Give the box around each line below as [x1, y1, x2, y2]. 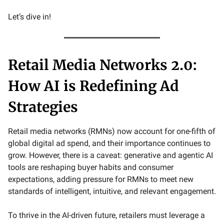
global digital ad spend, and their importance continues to [8, 138, 210, 148]
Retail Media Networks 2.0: [8, 56, 197, 74]
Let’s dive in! [8, 12, 51, 21]
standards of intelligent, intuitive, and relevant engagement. [8, 186, 216, 196]
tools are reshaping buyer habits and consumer [8, 162, 173, 172]
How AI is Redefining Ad [8, 77, 179, 95]
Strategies [8, 98, 78, 116]
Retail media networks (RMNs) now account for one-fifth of [8, 126, 215, 136]
